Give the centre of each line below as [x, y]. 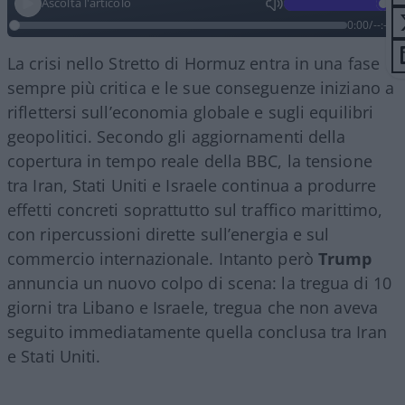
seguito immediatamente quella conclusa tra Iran [197, 331]
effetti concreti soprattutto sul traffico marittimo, [195, 209]
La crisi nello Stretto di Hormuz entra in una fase [194, 63]
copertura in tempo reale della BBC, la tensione [190, 160]
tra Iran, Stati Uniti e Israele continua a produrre [192, 185]
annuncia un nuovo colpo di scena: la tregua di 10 [199, 283]
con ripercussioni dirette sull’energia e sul [169, 234]
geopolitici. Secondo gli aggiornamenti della [177, 136]
